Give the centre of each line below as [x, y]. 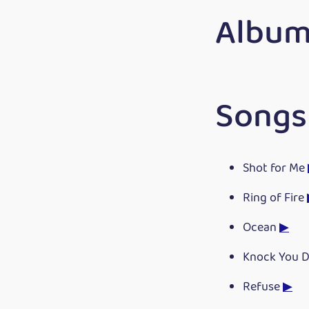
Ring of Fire [275, 198]
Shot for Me [275, 168]
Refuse [263, 287]
